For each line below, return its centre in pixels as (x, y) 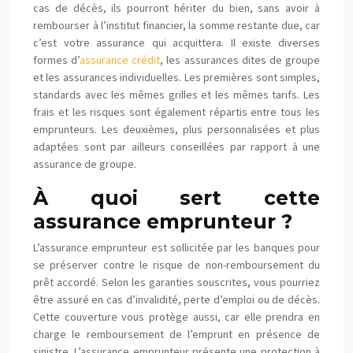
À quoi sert (149, 198)
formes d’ (57, 61)
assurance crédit (120, 61)
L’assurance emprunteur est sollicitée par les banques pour (176, 248)
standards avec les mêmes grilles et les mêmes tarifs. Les (176, 95)
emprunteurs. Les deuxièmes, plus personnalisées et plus (176, 130)
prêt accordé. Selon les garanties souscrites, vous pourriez (176, 283)
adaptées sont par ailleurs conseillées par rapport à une (176, 147)
